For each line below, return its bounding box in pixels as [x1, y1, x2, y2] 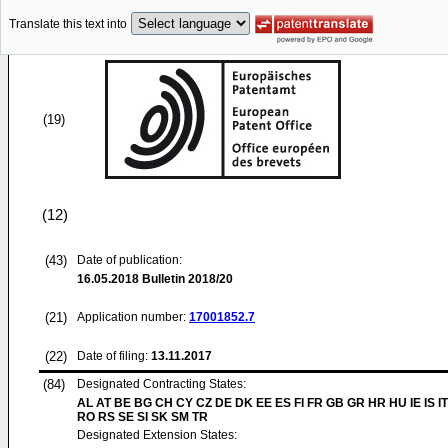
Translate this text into [9, 17, 127, 32]
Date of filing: [77, 349, 148, 363]
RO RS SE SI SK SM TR [77, 410, 208, 424]
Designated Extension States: [77, 428, 237, 442]
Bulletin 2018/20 [139, 272, 233, 286]
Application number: [77, 310, 189, 324]
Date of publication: [77, 253, 182, 267]
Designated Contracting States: [77, 377, 246, 391]
